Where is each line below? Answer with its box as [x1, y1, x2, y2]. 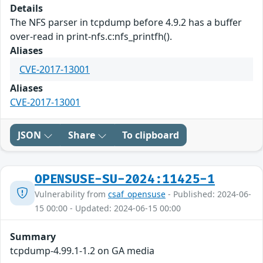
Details [10, 2, 43, 15]
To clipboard [122, 129, 179, 142]
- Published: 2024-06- [166, 188, 251, 200]
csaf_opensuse [108, 188, 166, 200]
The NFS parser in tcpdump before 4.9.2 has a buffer [10, 16, 242, 29]
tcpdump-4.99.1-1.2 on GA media [10, 244, 154, 258]
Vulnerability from [35, 188, 108, 200]
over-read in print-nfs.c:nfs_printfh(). [10, 30, 172, 43]
